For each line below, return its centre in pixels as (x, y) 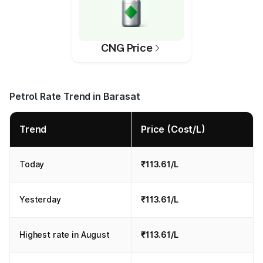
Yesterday (40, 199)
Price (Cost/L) (173, 129)
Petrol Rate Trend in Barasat (75, 96)
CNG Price (127, 48)
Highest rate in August (65, 235)
